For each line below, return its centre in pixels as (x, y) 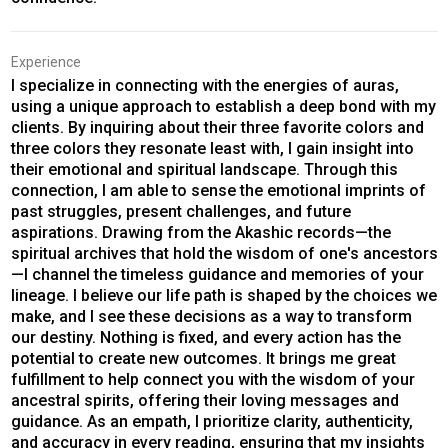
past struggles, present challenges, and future (180, 211)
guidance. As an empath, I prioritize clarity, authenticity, (211, 421)
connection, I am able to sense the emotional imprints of (218, 190)
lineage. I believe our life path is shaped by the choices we (223, 295)
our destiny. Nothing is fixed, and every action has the (205, 337)
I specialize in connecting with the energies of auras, (204, 85)
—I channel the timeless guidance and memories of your (217, 274)
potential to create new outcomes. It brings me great (203, 358)
